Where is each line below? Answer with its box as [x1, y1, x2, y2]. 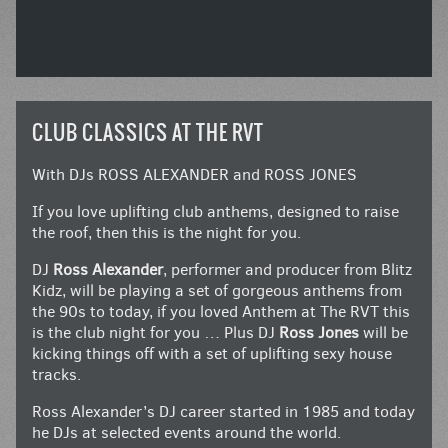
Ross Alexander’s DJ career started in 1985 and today [32, 401, 415, 423]
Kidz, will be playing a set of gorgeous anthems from [32, 280, 402, 302]
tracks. [32, 364, 81, 386]
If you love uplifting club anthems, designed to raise [32, 201, 399, 223]
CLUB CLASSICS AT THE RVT [32, 117, 264, 149]
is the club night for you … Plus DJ [32, 322, 279, 344]
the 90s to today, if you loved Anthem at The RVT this [32, 301, 410, 323]
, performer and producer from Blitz [163, 259, 412, 281]
